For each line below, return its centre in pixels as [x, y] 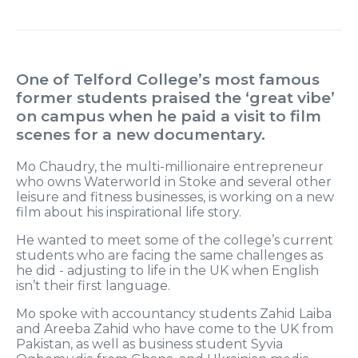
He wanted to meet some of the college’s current [175, 241]
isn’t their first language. [93, 286]
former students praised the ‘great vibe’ [175, 98]
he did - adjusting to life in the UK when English [167, 271]
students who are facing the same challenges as [169, 256]
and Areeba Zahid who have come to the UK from [175, 329]
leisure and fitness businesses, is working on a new [175, 197]
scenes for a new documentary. [141, 135]
